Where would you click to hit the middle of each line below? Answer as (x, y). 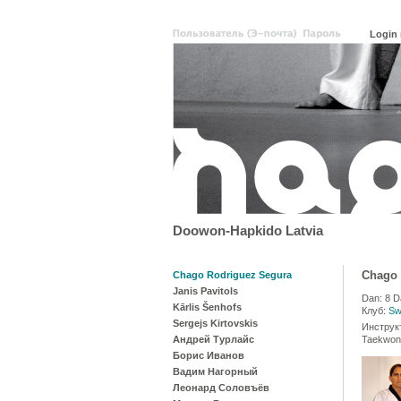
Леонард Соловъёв (221, 388)
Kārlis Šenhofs (207, 307)
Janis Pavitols (205, 291)
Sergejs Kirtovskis (215, 323)
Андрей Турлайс (213, 339)
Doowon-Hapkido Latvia (248, 230)
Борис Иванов (209, 355)
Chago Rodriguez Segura (232, 275)
